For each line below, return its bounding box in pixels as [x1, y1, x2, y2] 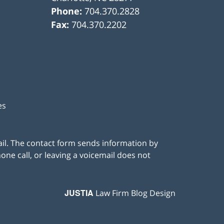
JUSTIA [64, 187, 93, 199]
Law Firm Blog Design [93, 187, 175, 199]
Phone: [51, 5, 85, 17]
